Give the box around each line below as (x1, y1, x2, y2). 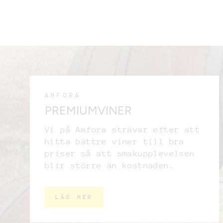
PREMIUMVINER (45, 104, 132, 118)
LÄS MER (55, 194, 94, 201)
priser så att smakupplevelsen (45, 149, 195, 159)
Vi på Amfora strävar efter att (45, 125, 200, 135)
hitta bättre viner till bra (45, 137, 185, 147)
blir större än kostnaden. (45, 161, 174, 171)
